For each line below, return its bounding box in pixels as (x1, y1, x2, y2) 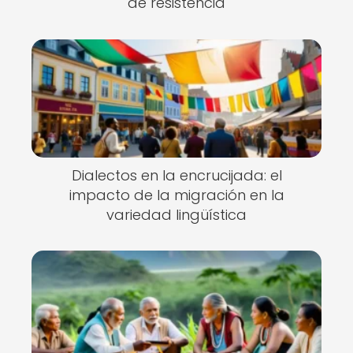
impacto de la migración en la (69, 184, 284, 205)
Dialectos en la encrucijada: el (71, 165, 282, 185)
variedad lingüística (106, 204, 247, 225)
